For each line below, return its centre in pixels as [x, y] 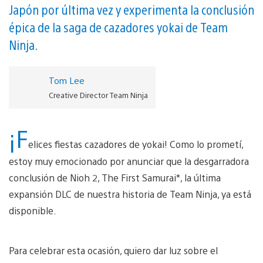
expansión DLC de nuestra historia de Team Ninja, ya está [130, 194]
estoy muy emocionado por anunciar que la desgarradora [129, 161]
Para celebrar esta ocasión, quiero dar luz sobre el [113, 250]
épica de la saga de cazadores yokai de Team [118, 27]
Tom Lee [66, 80]
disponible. [34, 210]
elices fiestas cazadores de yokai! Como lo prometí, [136, 144]
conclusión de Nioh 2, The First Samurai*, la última [115, 177]
